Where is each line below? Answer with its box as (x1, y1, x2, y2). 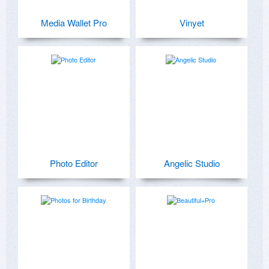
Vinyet (179, 16, 204, 29)
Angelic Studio (163, 156, 220, 169)
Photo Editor (50, 156, 98, 169)
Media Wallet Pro (41, 16, 107, 29)
